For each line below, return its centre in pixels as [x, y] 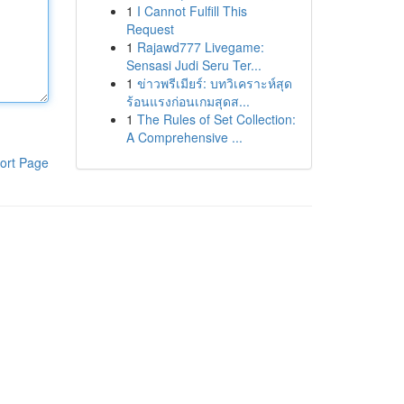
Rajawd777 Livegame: [200, 47]
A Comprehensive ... [184, 137]
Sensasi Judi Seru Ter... [193, 65]
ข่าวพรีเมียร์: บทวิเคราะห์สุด [214, 83]
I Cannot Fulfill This [192, 11]
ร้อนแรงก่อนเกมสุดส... [188, 101]
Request [150, 29]
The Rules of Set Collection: [216, 119]
